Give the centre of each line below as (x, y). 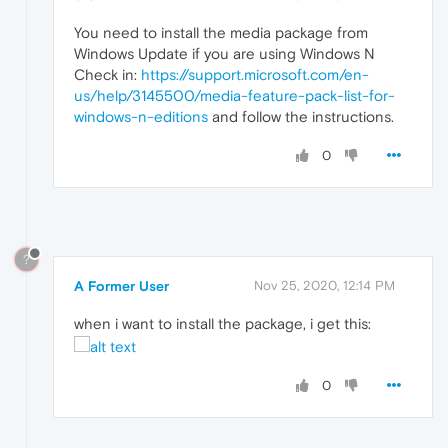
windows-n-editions (141, 116)
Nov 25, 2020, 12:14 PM (324, 286)
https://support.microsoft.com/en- (255, 74)
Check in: (107, 74)
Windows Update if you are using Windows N (224, 53)
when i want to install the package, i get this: (222, 324)
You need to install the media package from (221, 32)
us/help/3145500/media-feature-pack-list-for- (234, 95)
